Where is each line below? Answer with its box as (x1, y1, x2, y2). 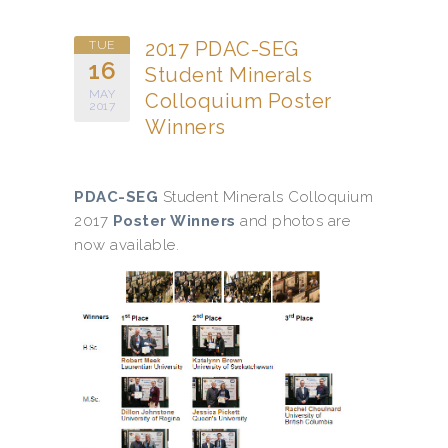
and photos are (235, 211, 350, 230)
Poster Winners (112, 211, 236, 230)
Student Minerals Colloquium (158, 187, 373, 206)
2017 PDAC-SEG (145, 36, 299, 61)
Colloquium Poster (145, 88, 332, 113)
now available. (74, 235, 179, 254)
